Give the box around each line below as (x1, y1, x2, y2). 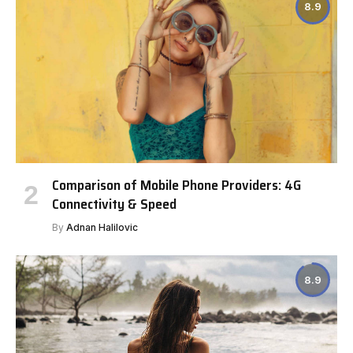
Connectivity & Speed (52, 193, 176, 216)
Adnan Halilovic (66, 221, 138, 234)
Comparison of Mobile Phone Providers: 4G (52, 174, 301, 197)
